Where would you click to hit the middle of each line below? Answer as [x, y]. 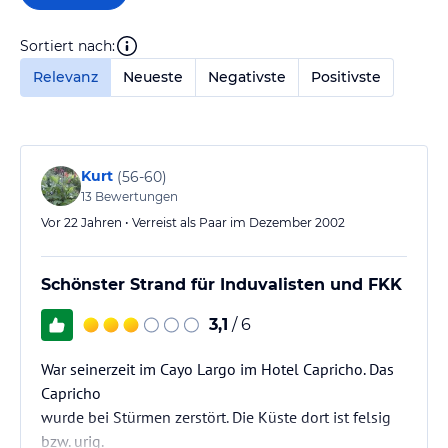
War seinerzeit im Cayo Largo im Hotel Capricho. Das [217, 369]
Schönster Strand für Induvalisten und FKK [221, 284]
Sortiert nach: [67, 45]
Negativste [247, 77]
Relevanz [65, 77]
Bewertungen [135, 196]
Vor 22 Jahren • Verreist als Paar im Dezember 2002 [193, 222]
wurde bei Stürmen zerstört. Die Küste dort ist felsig [216, 417]
